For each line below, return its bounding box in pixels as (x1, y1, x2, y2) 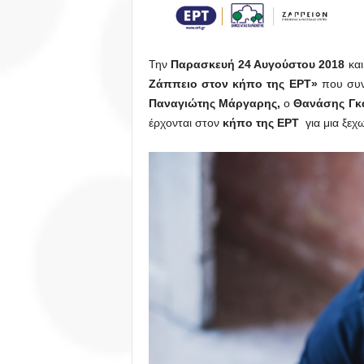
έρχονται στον (148, 116, 223, 130)
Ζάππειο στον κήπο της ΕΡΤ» (148, 77, 322, 91)
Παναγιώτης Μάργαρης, (148, 97, 280, 110)
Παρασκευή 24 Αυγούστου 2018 (167, 58, 349, 71)
